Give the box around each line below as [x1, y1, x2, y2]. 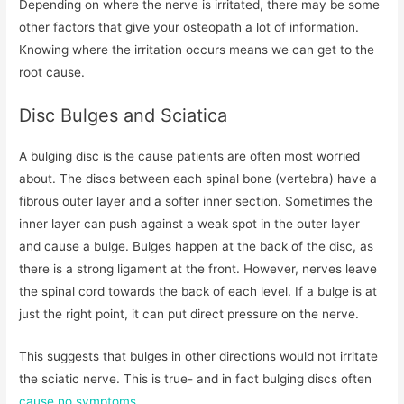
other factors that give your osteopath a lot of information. [19, 20, 360, 35]
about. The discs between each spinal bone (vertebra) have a [19, 170, 378, 186]
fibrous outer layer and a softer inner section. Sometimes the [19, 193, 373, 208]
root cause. [19, 65, 86, 80]
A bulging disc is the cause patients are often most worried [19, 148, 361, 163]
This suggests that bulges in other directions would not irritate [19, 348, 379, 363]
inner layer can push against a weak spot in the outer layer [19, 216, 361, 231]
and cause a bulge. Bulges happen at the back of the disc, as [19, 238, 374, 253]
